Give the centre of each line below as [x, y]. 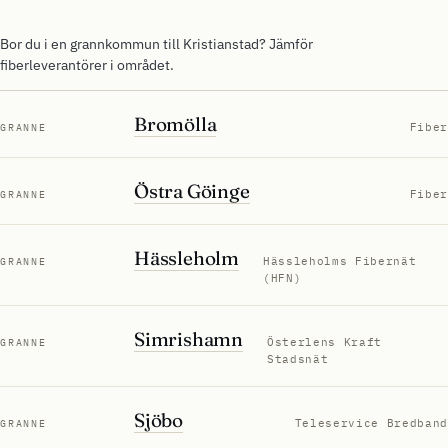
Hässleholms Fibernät [340, 260]
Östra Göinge [192, 190]
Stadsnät [298, 358]
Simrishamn [189, 338]
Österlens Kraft [325, 341]
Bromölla [175, 123]
